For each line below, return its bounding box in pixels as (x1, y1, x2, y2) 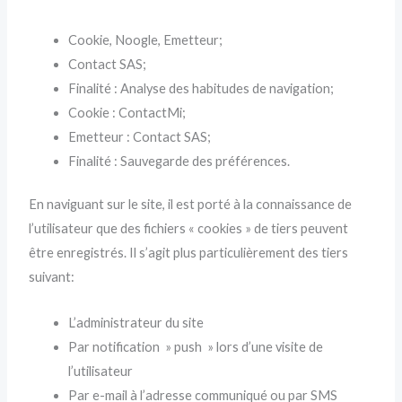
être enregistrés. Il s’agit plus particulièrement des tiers (29, 245, 349, 261)
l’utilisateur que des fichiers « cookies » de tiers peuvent (29, 221, 349, 237)
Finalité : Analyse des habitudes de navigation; (68, 80, 335, 96)
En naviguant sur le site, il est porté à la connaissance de (29, 197, 353, 213)
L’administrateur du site (68, 314, 205, 330)
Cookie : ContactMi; (68, 104, 187, 120)
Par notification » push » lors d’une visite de (68, 338, 324, 354)
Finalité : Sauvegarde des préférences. (68, 153, 291, 169)
